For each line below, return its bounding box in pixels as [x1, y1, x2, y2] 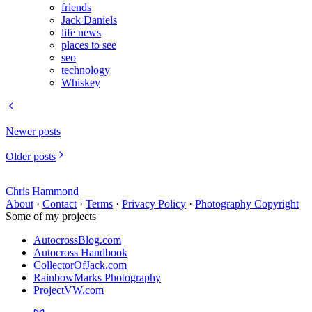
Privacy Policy [122, 198, 186, 210]
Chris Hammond [6, 185, 79, 198]
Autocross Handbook [33, 247, 127, 259]
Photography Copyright [195, 198, 299, 210]
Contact [42, 198, 77, 210]
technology [61, 64, 110, 77]
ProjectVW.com [33, 284, 104, 297]
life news [61, 26, 101, 39]
